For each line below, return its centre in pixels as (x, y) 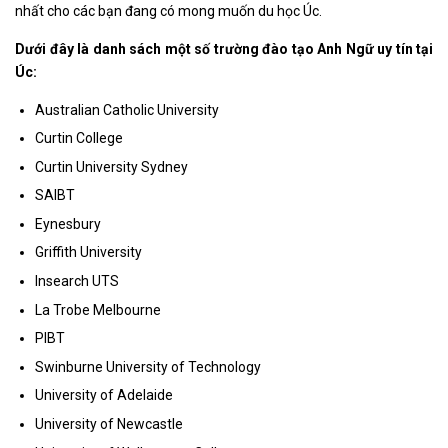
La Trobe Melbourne (98, 309)
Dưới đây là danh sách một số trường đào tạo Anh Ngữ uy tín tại (224, 48)
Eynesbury (68, 223)
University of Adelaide (104, 395)
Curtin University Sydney (111, 166)
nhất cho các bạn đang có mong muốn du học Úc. (168, 10)
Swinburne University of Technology (148, 366)
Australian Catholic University (127, 109)
